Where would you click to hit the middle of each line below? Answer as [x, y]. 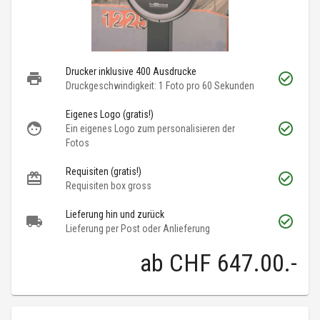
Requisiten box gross [109, 186]
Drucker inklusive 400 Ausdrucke [131, 72]
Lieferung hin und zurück [115, 215]
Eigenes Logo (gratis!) [110, 115]
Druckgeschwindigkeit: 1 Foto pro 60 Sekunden [160, 86]
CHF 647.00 [227, 263]
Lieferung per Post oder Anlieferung [138, 229]
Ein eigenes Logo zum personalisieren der [150, 129]
